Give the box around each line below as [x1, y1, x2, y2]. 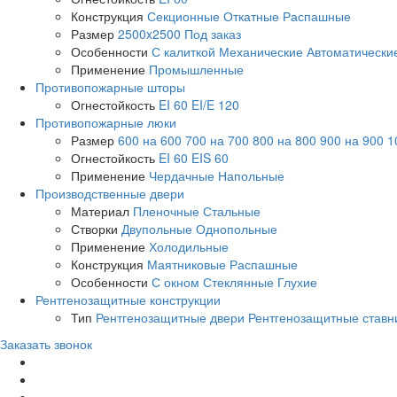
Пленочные [133, 202, 199, 220]
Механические [219, 43, 303, 60]
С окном [152, 273, 199, 291]
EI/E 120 [191, 96, 239, 113]
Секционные [147, 7, 220, 25]
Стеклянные [203, 273, 274, 291]
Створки [71, 220, 118, 237]
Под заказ [184, 25, 241, 43]
